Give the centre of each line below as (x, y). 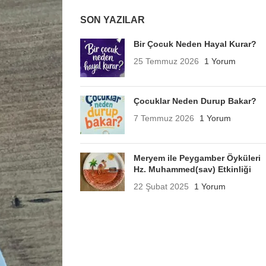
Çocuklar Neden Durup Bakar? (195, 101)
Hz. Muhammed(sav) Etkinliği (192, 169)
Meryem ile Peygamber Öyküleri (197, 158)
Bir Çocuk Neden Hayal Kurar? (195, 44)
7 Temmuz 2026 (164, 118)
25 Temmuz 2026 (166, 61)
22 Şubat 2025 (161, 186)
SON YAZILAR (112, 20)
